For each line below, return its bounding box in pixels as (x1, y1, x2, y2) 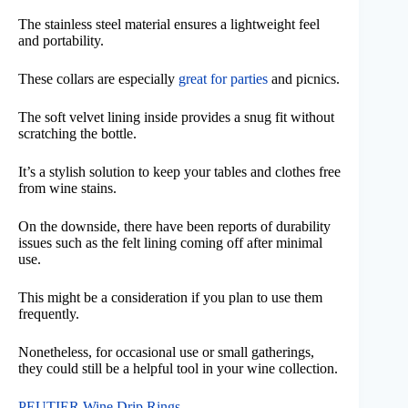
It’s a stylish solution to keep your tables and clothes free (18, 163, 341, 179)
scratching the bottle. (18, 125, 137, 141)
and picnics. (268, 70, 340, 87)
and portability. (18, 32, 104, 48)
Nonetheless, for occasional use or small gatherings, (18, 343, 314, 360)
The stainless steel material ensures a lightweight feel (18, 15, 320, 32)
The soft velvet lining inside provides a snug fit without (18, 108, 334, 125)
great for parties (178, 70, 268, 87)
